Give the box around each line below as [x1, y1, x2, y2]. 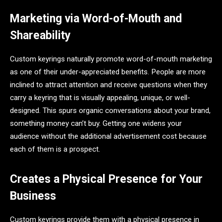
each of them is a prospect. [10, 145, 100, 154]
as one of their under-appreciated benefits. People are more [10, 67, 206, 77]
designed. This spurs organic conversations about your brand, [10, 106, 211, 115]
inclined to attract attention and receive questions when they [10, 80, 207, 90]
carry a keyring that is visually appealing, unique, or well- [10, 93, 190, 103]
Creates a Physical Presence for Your [10, 172, 203, 186]
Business [10, 189, 56, 203]
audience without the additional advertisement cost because [10, 132, 207, 141]
